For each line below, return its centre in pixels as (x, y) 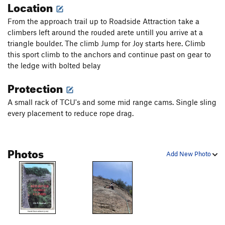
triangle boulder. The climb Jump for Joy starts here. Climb (106, 43)
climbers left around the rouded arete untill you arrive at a (105, 32)
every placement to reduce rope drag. (71, 113)
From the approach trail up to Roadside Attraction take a (103, 21)
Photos (26, 152)
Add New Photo (189, 154)
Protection (36, 87)
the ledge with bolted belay (54, 66)
